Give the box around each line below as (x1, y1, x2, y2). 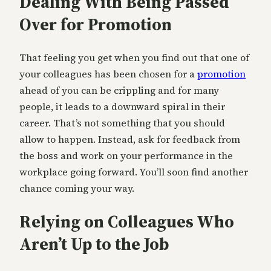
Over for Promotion (19, 12, 172, 36)
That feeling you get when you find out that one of (19, 51, 249, 65)
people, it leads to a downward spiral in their (19, 100, 225, 114)
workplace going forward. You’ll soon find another (19, 165, 248, 179)
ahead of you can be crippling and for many (19, 83, 219, 97)
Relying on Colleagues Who (19, 210, 234, 233)
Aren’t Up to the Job (19, 232, 169, 256)
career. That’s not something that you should (19, 116, 225, 130)
